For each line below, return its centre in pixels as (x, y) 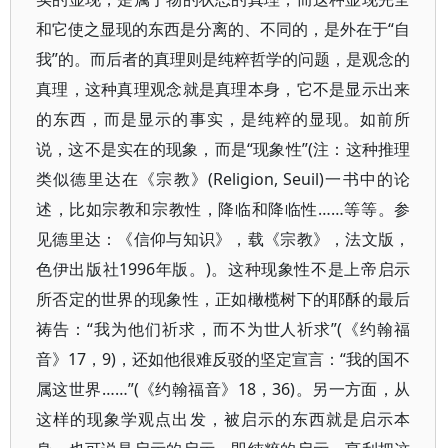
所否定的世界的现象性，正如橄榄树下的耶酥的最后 (223, 299)
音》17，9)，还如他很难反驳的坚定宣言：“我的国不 (223, 359)
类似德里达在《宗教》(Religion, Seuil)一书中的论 (223, 179)
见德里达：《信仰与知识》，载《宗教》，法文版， (223, 239)
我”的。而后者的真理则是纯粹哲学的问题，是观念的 (223, 59)
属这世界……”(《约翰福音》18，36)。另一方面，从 (223, 389)
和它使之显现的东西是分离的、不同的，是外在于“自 (223, 29)
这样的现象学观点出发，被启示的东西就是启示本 (223, 419)
